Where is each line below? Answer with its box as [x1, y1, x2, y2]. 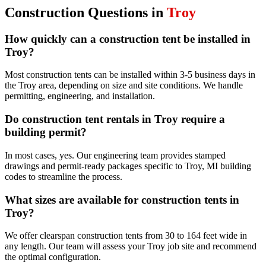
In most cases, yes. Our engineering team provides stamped [5, 150, 226, 160]
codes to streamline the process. [5, 171, 122, 182]
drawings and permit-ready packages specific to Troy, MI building [5, 160, 251, 171]
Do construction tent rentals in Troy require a [5, 113, 225, 126]
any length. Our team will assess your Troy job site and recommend [5, 241, 256, 252]
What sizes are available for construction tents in [5, 193, 239, 206]
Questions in [84, 4, 167, 20]
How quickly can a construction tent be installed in [5, 32, 251, 45]
